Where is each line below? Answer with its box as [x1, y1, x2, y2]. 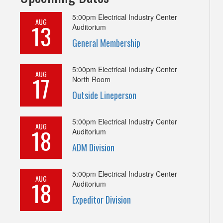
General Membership [72, 36, 140, 49]
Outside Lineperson [72, 88, 136, 102]
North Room [72, 74, 111, 84]
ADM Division [72, 140, 114, 154]
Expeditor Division [72, 193, 131, 206]
